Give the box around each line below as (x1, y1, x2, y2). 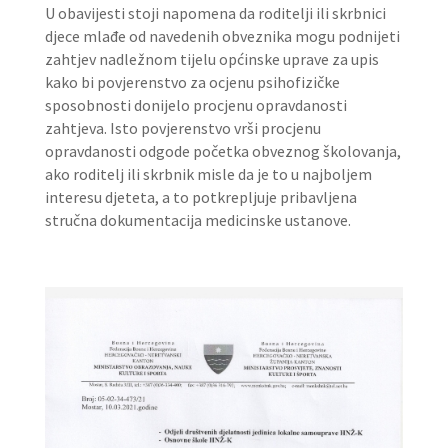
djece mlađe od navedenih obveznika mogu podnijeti (44, 25, 400, 46)
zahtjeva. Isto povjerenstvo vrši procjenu (44, 117, 321, 138)
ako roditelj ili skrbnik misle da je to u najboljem (44, 163, 372, 184)
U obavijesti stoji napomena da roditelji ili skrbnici (44, 2, 386, 23)
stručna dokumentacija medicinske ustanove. (44, 209, 351, 230)
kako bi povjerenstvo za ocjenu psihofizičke (44, 71, 340, 92)
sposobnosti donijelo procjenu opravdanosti (44, 94, 347, 115)
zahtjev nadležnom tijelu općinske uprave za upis (44, 48, 379, 69)
